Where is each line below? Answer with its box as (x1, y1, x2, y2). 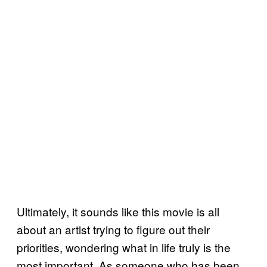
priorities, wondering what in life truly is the (17, 239, 231, 256)
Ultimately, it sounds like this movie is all (17, 203, 219, 220)
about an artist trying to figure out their (17, 221, 210, 238)
